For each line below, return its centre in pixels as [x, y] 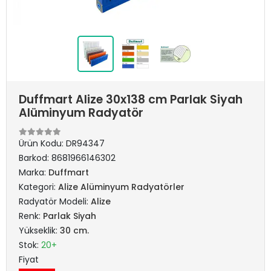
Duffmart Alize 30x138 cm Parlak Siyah [131, 100]
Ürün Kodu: [42, 143]
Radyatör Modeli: [55, 201]
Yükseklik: [39, 230]
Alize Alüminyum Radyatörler [121, 187]
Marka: [34, 172]
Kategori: [38, 187]
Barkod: [35, 158]
